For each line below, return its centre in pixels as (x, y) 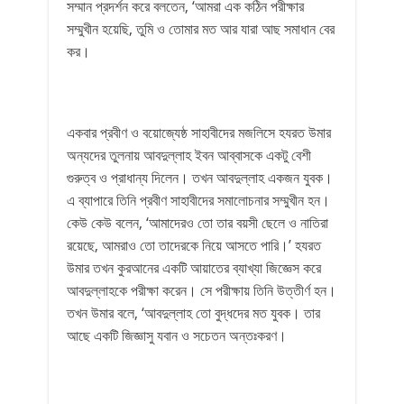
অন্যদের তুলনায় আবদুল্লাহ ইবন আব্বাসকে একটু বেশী (189, 155)
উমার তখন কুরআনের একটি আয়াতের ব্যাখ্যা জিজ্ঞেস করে (194, 268)
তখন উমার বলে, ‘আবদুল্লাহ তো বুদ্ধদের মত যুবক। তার (193, 313)
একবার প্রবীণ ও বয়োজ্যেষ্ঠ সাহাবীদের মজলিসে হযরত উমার (199, 133)
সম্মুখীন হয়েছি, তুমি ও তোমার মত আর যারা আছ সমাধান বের (201, 29)
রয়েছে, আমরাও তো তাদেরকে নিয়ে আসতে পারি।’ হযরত (194, 245)
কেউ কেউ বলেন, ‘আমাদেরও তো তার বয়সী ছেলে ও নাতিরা (197, 223)
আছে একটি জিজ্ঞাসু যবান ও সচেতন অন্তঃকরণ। (177, 335)
